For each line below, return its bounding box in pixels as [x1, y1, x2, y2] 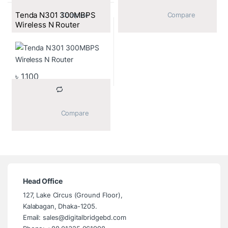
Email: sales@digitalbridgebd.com [23, 213, 126, 222]
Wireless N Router [15, 20, 80, 30]
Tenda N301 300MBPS [15, 10, 96, 20]
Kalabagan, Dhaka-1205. [23, 202, 97, 211]
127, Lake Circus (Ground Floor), [23, 191, 123, 199]
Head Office [23, 177, 63, 186]
